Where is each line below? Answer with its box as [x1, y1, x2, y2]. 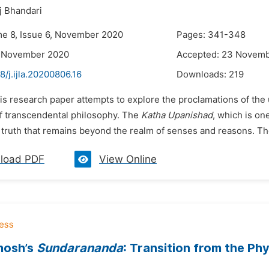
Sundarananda [37, 241, 123, 255]
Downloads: [177, 69, 229, 80]
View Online [99, 153, 157, 165]
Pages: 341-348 [177, 29, 246, 40]
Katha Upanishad [141, 110, 213, 121]
